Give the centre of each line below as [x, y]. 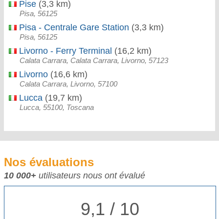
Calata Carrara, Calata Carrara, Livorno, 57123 [94, 60]
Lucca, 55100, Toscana [57, 107]
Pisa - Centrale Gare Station [73, 27]
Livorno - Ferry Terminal [64, 51]
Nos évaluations [49, 162]
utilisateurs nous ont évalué [91, 175]
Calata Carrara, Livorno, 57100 [68, 84]
